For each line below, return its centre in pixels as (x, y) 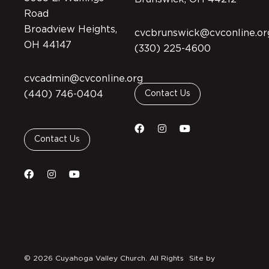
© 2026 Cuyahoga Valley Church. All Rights (104, 258)
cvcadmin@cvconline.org (83, 78)
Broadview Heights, (71, 29)
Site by (202, 258)
